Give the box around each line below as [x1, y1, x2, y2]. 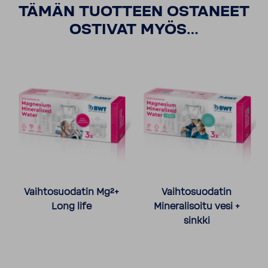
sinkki [183, 215, 210, 227]
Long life [51, 201, 92, 212]
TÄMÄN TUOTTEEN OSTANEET [19, 3, 249, 21]
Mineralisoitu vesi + [153, 201, 240, 212]
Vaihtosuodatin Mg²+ [24, 187, 119, 198]
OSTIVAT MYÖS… [69, 21, 199, 39]
